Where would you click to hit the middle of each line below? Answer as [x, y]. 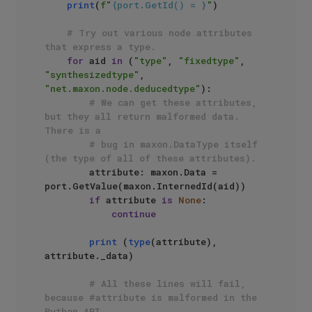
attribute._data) [89, 256]
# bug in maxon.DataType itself [173, 145]
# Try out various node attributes [159, 33]
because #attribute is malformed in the [151, 298]
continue [134, 214]
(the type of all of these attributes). [150, 158]
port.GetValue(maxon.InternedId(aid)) [145, 186]
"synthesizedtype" [92, 75]
